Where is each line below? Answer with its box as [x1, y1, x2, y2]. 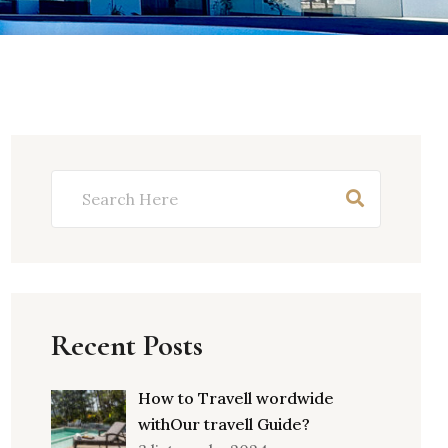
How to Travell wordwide [138, 388, 334, 408]
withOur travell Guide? [138, 414, 310, 434]
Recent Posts [51, 327, 203, 364]
